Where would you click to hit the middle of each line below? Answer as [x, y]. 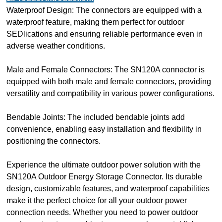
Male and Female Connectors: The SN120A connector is [106, 69]
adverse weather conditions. [56, 46]
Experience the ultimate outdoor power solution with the [104, 165]
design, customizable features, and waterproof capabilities [108, 188]
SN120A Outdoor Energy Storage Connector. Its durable [105, 176]
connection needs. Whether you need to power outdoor [103, 212]
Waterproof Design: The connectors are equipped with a [104, 10]
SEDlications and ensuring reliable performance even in [105, 34]
